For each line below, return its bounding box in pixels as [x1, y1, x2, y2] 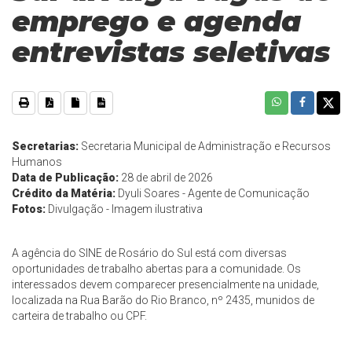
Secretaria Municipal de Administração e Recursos [79, 140, 331, 153]
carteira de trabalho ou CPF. [12, 310, 147, 323]
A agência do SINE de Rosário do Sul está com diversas [12, 247, 287, 260]
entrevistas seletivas [12, 35, 330, 69]
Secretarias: [12, 140, 79, 153]
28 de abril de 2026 [119, 171, 213, 185]
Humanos [12, 156, 62, 169]
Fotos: [12, 203, 46, 216]
